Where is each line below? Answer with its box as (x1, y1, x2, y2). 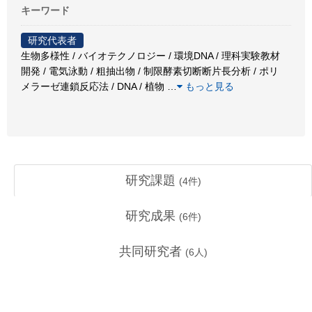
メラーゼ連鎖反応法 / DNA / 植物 (21, 80, 167, 92)
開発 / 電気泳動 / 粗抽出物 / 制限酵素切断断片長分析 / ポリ (21, 65, 279, 77)
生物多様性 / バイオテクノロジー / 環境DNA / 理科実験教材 (21, 49, 280, 61)
